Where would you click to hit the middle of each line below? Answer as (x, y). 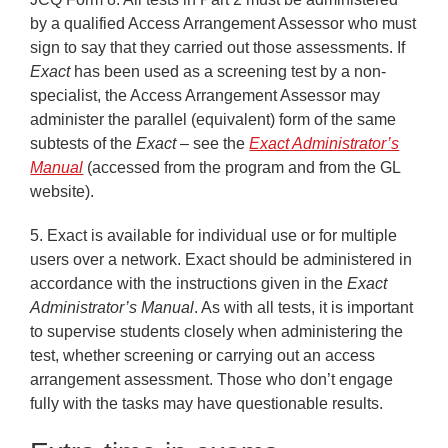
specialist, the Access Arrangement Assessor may (205, 95)
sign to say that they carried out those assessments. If (218, 47)
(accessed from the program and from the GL (242, 167)
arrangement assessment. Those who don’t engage (212, 380)
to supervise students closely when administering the (217, 332)
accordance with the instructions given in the (189, 284)
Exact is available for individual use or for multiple (220, 236)
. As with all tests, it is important (304, 308)
